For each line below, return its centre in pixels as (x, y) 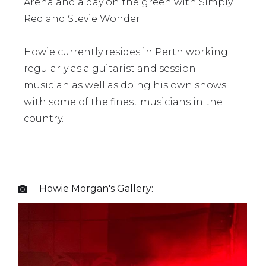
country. (44, 118)
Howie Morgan (74, 189)
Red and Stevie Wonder (82, 19)
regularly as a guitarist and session (110, 69)
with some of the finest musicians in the (123, 102)
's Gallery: (131, 189)
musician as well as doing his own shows (125, 85)
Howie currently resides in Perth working (126, 52)
